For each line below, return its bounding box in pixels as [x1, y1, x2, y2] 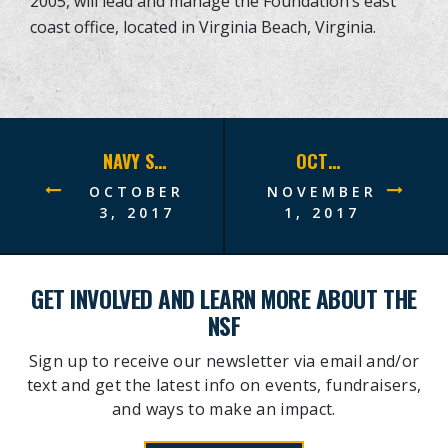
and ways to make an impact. [112, 397, 336, 420]
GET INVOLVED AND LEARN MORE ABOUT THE [31, 280, 417, 316]
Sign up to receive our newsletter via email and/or [28, 349, 420, 372]
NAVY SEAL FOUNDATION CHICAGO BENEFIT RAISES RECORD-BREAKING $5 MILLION [154, 147, 167, 174]
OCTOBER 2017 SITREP [328, 147, 341, 174]
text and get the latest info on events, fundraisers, [26, 373, 422, 396]
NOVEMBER [266, 181, 377, 201]
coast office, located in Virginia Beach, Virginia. [30, 15, 376, 38]
